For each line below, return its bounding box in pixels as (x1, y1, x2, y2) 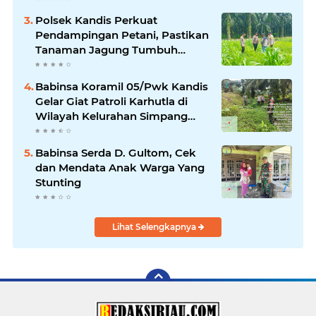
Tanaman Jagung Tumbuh (35, 43, 178, 56)
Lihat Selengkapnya (111, 221, 198, 232)
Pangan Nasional (35, 73, 126, 86)
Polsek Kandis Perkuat (35, 13, 157, 27)
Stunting (35, 176, 81, 189)
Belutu (35, 124, 71, 138)
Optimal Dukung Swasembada (35, 58, 201, 71)
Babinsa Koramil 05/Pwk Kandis (35, 80, 208, 93)
